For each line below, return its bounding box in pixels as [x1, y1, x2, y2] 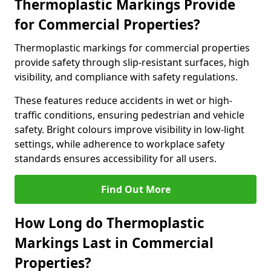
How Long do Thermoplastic [15, 214, 204, 232]
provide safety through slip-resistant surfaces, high [15, 56, 249, 69]
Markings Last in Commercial [15, 233, 214, 252]
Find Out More [100, 183, 171, 196]
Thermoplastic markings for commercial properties [15, 41, 250, 54]
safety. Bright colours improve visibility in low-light [15, 123, 244, 136]
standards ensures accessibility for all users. [15, 152, 217, 165]
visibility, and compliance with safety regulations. [15, 70, 238, 83]
